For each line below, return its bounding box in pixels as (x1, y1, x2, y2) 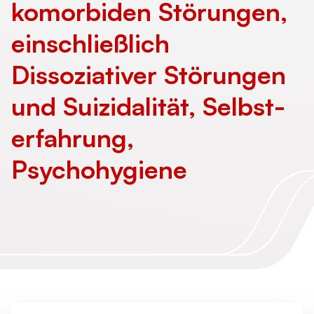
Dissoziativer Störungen (11, 59, 286, 90)
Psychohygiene (11, 153, 187, 185)
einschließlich (11, 27, 170, 59)
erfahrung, (11, 122, 134, 153)
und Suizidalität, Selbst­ (11, 90, 285, 122)
